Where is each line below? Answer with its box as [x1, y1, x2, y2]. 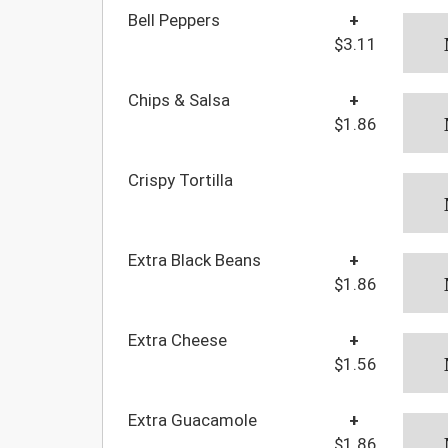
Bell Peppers [128, 9, 220, 30]
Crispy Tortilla [128, 169, 233, 190]
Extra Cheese [128, 329, 227, 350]
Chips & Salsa [128, 89, 230, 110]
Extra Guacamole [128, 409, 257, 430]
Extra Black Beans [128, 249, 261, 270]
